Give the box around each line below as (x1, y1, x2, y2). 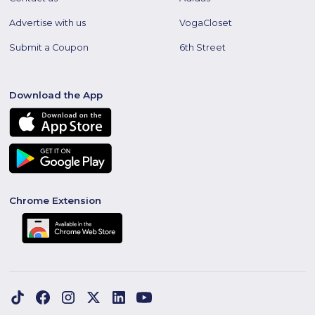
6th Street (179, 41, 226, 53)
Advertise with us (9, 17, 86, 28)
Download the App (9, 89, 103, 101)
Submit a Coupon (9, 41, 89, 53)
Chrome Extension (9, 194, 102, 206)
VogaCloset (179, 17, 233, 28)
